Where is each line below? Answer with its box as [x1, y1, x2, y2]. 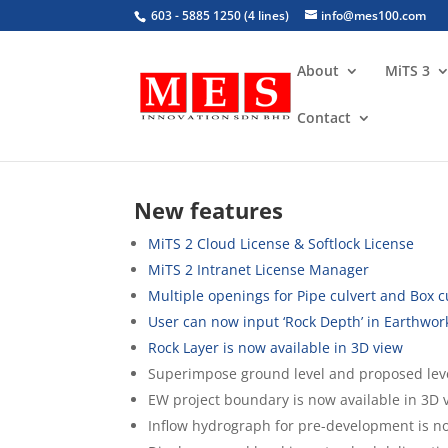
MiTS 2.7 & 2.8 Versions [134, 128, 419, 164]
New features [134, 194, 284, 225]
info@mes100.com [321, 7, 427, 24]
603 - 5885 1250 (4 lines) [148, 7, 290, 24]
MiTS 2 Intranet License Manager [148, 259, 370, 279]
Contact [297, 108, 352, 127]
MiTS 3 [385, 61, 431, 80]
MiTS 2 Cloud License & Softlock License [148, 233, 419, 253]
